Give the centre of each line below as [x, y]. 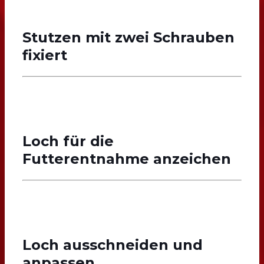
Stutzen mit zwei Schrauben [128, 37]
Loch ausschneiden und [112, 245]
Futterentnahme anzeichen [126, 159]
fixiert [44, 55]
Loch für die [68, 141]
